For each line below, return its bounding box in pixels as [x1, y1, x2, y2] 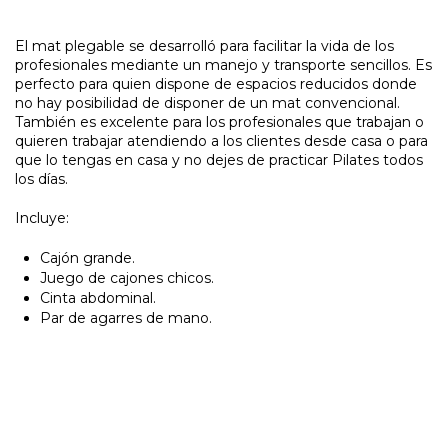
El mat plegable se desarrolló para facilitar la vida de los [15, 36, 394, 55]
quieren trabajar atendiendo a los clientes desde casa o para [15, 131, 428, 150]
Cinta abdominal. [40, 288, 156, 307]
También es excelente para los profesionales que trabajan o [15, 112, 424, 131]
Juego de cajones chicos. [40, 268, 214, 287]
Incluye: [15, 208, 73, 227]
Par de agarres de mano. [40, 308, 216, 327]
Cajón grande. [40, 248, 139, 267]
